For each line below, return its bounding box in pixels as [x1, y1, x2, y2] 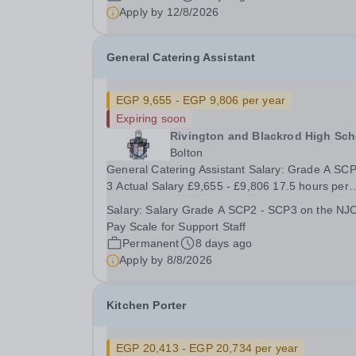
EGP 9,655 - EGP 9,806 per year [116, 94, 286, 106]
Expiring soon [116, 112, 187, 125]
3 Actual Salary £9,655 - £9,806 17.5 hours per [106, 180, 349, 192]
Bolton [170, 146, 203, 159]
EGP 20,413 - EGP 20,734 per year [116, 342, 299, 354]
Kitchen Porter [106, 299, 187, 311]
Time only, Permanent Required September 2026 [106, 213, 222, 226]
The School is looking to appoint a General [106, 230, 327, 242]
